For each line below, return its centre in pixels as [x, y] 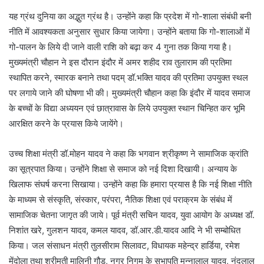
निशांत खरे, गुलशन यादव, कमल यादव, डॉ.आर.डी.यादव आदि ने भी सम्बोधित [125, 230]
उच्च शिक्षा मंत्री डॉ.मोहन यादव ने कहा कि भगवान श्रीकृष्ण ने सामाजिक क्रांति [128, 154]
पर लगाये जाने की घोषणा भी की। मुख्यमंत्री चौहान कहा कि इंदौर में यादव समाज [130, 93]
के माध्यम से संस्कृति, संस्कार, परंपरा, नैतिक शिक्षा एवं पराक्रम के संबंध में [121, 200]
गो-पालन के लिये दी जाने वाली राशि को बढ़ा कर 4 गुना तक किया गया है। [121, 47]
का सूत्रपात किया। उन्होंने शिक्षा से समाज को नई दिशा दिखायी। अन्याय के [123, 169]
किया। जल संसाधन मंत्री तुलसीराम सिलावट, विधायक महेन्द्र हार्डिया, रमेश [124, 246]
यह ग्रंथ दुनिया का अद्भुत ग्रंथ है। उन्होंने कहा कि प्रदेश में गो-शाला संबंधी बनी [130, 16]
